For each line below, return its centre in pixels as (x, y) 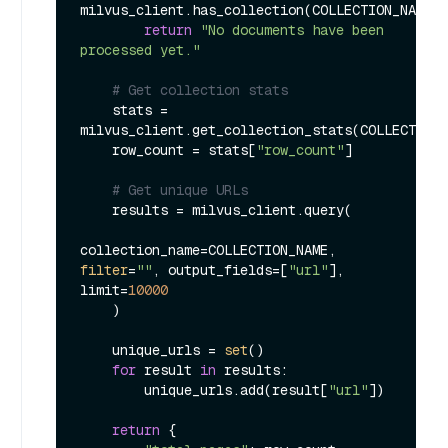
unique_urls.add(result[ (236, 389)
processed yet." (140, 49)
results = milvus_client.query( (96, 209)
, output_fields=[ (220, 269)
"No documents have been (292, 29)
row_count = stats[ (184, 149)
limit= (104, 289)
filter (104, 269)
